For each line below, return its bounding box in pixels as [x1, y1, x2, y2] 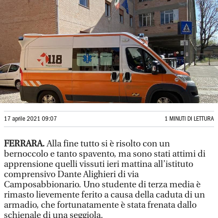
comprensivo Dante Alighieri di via [4, 169, 139, 180]
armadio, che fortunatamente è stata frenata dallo [4, 200, 197, 210]
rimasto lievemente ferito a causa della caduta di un [4, 190, 205, 200]
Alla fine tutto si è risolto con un [47, 139, 170, 149]
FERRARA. [4, 139, 47, 149]
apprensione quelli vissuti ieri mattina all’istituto [4, 159, 193, 169]
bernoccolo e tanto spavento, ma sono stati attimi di [4, 149, 205, 159]
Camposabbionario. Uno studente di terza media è [4, 180, 200, 190]
